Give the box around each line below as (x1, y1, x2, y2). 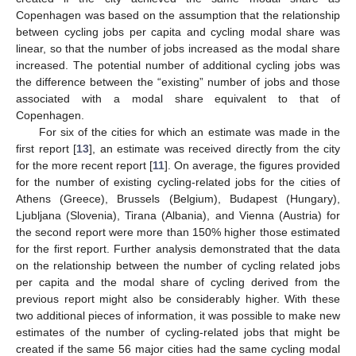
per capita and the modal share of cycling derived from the (16, 275, 340, 288)
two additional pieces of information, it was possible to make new (16, 308, 340, 322)
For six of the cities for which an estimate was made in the (38, 125, 340, 138)
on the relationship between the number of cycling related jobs (16, 258, 340, 272)
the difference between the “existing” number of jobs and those (16, 75, 340, 88)
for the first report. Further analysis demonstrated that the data (16, 242, 340, 255)
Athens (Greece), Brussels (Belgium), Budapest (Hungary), (16, 192, 340, 205)
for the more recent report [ (16, 158, 153, 172)
